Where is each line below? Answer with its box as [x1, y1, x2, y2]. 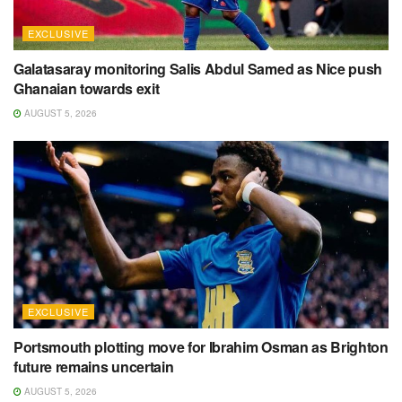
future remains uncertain [13, 356, 174, 378]
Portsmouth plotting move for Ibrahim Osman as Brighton [13, 336, 389, 358]
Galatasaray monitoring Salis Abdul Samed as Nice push [13, 58, 383, 80]
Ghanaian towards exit [13, 78, 160, 100]
